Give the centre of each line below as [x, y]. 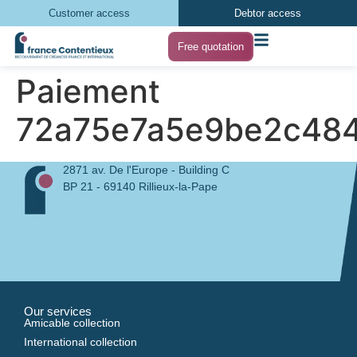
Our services [58, 311]
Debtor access [268, 13]
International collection [80, 342]
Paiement [88, 91]
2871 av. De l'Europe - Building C [146, 170]
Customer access [89, 13]
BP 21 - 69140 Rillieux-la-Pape [140, 186]
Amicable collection [72, 323]
